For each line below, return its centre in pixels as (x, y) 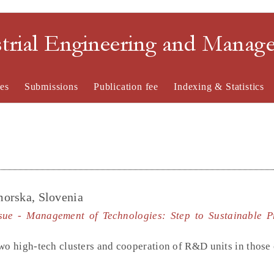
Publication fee (126, 87)
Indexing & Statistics (219, 87)
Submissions (51, 87)
